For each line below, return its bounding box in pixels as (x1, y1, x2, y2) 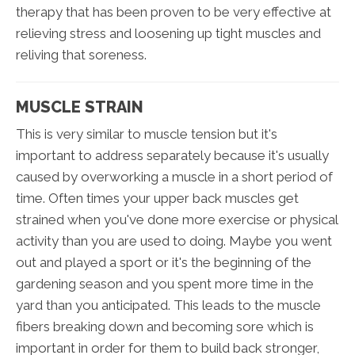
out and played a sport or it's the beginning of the (16, 254, 311, 271)
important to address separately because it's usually (16, 147, 329, 164)
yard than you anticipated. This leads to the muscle (16, 297, 321, 314)
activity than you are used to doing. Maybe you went (16, 233, 332, 250)
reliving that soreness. (16, 47, 147, 63)
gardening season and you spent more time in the (16, 276, 314, 292)
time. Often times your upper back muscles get (16, 190, 299, 207)
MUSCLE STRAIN (16, 97, 143, 117)
